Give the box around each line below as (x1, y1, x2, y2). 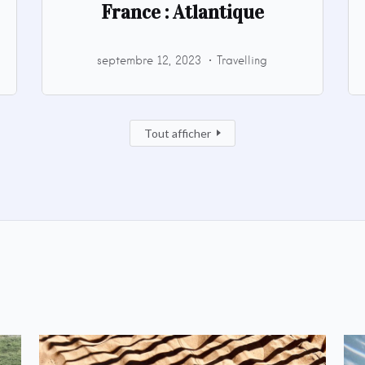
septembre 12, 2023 (97, 53, 202, 67)
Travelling (217, 53, 268, 67)
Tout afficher (144, 125, 211, 140)
